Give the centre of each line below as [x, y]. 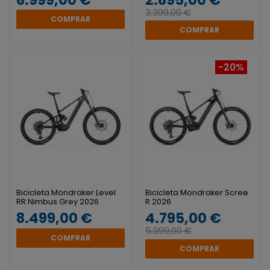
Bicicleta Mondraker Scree [196, 192]
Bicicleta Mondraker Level [66, 192]
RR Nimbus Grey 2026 [58, 201]
